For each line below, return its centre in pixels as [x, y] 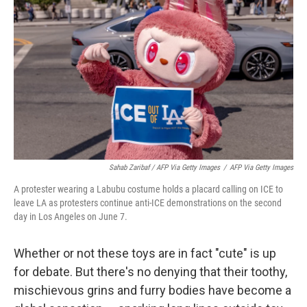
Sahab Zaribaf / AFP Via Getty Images [164, 168]
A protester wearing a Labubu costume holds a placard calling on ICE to [148, 189]
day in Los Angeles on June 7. [71, 217]
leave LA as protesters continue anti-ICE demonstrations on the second [148, 203]
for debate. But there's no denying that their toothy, [150, 272]
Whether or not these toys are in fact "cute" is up [145, 253]
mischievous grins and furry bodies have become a [152, 290]
